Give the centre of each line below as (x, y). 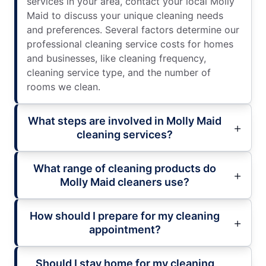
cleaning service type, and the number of (119, 72)
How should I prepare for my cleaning (125, 216)
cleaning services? (125, 134)
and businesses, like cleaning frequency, (116, 58)
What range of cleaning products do (125, 168)
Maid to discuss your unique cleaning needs (125, 15)
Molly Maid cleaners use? (125, 182)
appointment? (125, 229)
